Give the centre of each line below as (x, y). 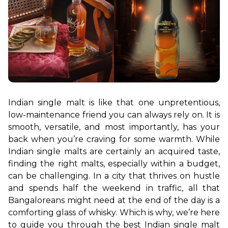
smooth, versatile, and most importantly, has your (114, 127)
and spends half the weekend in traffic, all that (114, 188)
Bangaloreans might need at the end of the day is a (114, 200)
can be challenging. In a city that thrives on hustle (114, 176)
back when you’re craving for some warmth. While (114, 139)
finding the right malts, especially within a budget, (114, 163)
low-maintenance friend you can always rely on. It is (114, 115)
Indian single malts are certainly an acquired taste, (114, 151)
